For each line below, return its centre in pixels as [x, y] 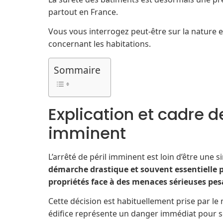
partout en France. [83, 12]
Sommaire [77, 70]
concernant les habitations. [100, 44]
